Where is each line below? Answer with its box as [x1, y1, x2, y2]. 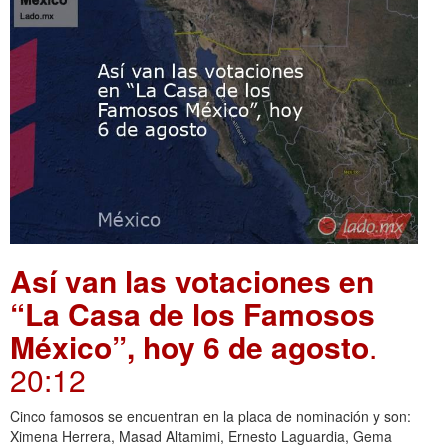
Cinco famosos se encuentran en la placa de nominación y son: [10, 406, 411, 427]
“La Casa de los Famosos [10, 292, 375, 336]
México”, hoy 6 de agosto [10, 325, 369, 369]
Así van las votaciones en [10, 259, 374, 303]
